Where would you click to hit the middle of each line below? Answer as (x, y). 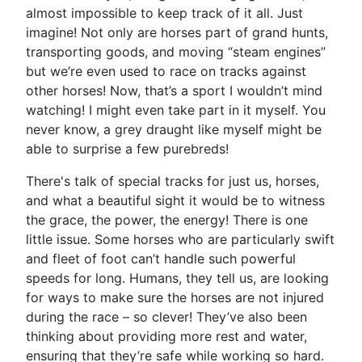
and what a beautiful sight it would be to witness (175, 200)
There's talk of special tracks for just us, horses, (173, 181)
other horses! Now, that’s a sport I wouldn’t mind (174, 90)
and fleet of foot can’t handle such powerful (161, 259)
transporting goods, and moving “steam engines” (176, 52)
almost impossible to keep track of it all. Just (164, 13)
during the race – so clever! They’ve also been (166, 317)
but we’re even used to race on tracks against (166, 71)
